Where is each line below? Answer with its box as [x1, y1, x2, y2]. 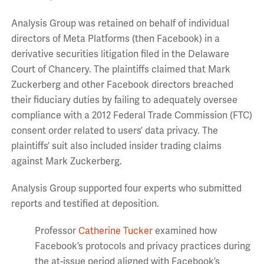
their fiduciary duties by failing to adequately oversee [11, 94, 237, 106]
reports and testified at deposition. [11, 198, 159, 210]
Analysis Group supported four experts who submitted [11, 183, 242, 194]
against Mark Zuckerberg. [11, 156, 124, 167]
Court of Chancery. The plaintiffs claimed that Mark [11, 64, 230, 75]
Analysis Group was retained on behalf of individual [11, 18, 229, 29]
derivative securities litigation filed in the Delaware [11, 48, 229, 60]
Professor [34, 225, 78, 237]
